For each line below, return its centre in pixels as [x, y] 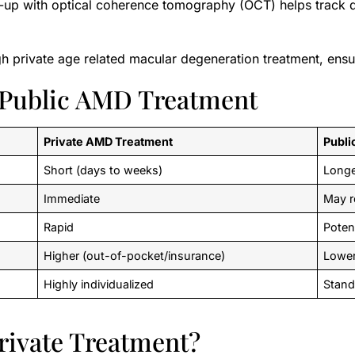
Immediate [72, 198]
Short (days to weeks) [103, 170]
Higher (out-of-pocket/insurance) [135, 255]
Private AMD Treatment [109, 141]
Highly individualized [99, 284]
